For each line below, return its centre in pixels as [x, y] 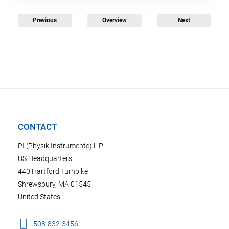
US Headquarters [45, 158]
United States [39, 197]
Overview [114, 20]
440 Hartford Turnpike [53, 171]
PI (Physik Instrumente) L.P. [61, 145]
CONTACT [37, 127]
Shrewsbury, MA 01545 [54, 184]
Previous [45, 20]
